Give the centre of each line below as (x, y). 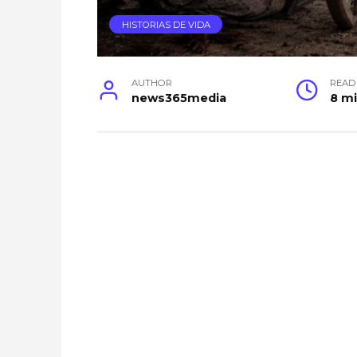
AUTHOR (152, 82)
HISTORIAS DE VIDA (166, 24)
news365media (179, 98)
